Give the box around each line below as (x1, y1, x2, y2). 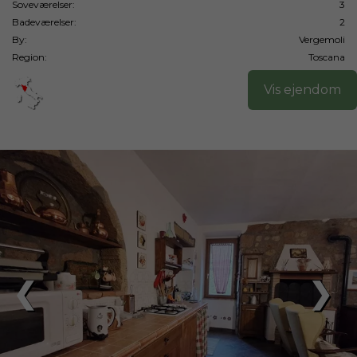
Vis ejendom (264, 82, 341, 97)
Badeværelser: (12, 16, 76, 28)
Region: (12, 51, 47, 63)
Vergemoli (299, 33, 345, 45)
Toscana (308, 51, 345, 63)
